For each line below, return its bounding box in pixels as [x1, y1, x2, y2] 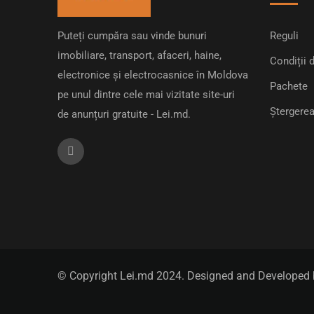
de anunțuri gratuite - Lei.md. [57, 108, 191, 121]
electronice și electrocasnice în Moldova [57, 69, 248, 82]
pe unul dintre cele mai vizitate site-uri [57, 88, 235, 102]
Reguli [269, 29, 299, 43]
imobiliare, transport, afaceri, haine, [57, 49, 221, 62]
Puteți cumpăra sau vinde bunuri [57, 29, 207, 43]
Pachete [269, 80, 308, 93]
